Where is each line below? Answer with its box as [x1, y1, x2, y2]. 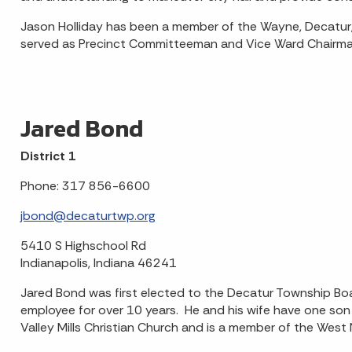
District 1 [20, 148, 75, 164]
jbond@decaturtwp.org [20, 207, 156, 224]
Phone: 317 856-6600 [20, 178, 150, 194]
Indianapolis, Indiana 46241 [20, 255, 177, 271]
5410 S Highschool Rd [20, 237, 146, 254]
